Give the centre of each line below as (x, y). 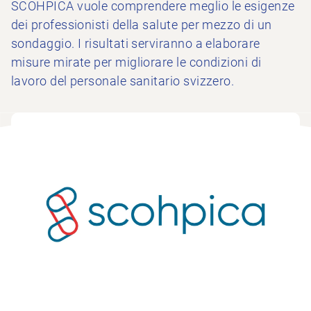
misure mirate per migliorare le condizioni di (136, 62)
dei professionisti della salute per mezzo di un (142, 25)
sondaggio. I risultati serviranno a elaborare (136, 43)
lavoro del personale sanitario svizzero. (123, 81)
